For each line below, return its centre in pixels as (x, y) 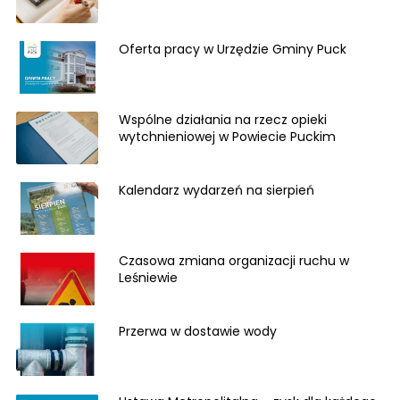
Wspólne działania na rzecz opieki (223, 120)
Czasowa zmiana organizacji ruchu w (234, 261)
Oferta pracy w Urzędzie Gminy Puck (233, 49)
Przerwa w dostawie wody (198, 331)
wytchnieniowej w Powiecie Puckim (228, 137)
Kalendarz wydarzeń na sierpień (217, 190)
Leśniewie (149, 278)
